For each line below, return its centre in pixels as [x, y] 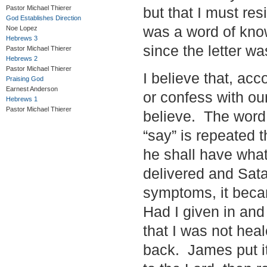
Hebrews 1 [22, 99]
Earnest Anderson [32, 89]
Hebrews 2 [22, 58]
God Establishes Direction [44, 18]
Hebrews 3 [22, 38]
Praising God [25, 79]
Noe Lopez [22, 28]
